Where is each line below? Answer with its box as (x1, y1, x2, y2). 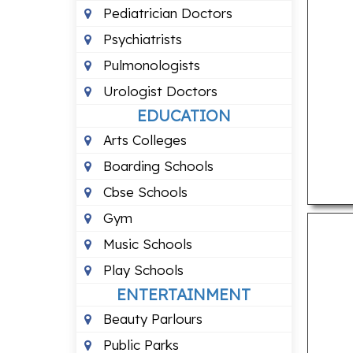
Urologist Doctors (99, 83, 217, 99)
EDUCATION (136, 106, 231, 125)
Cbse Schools (99, 184, 188, 200)
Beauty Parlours (99, 310, 203, 327)
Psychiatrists (99, 31, 182, 47)
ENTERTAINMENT (117, 284, 251, 304)
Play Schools (99, 262, 184, 278)
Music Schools (99, 236, 192, 252)
